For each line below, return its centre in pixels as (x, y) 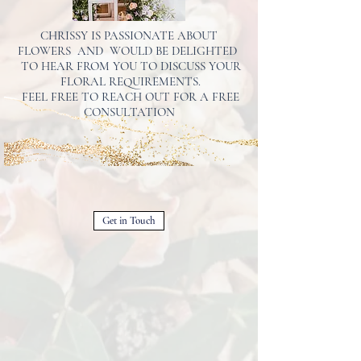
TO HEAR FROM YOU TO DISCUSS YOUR (129, 66)
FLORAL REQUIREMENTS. (129, 81)
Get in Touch (129, 221)
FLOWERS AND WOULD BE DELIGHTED (129, 51)
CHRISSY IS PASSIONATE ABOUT (129, 35)
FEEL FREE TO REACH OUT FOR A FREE (129, 97)
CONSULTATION (129, 112)
